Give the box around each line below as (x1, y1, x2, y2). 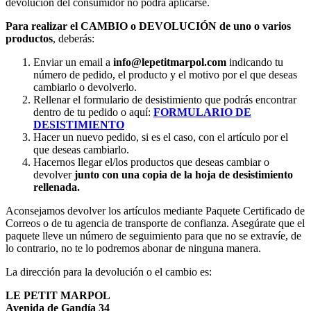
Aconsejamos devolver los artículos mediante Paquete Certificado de (6, 204, 305, 217)
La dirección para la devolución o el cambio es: (6, 265, 212, 278)
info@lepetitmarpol (113, 56, 204, 68)
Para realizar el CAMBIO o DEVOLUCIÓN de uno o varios (6, 19, 291, 32)
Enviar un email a (33, 56, 113, 68)
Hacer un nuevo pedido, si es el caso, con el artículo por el (33, 131, 288, 143)
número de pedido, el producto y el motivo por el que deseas (33, 68, 297, 81)
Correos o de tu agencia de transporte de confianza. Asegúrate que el (6, 217, 305, 229)
